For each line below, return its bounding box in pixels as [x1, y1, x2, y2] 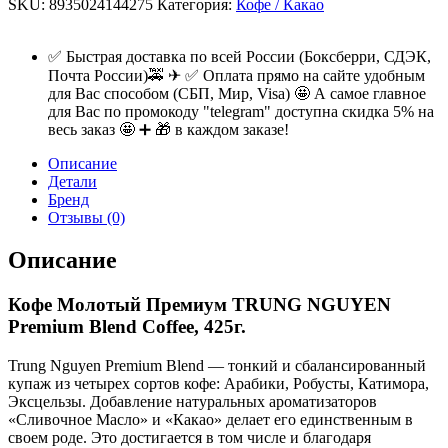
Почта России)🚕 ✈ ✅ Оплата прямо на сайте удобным [48, 67, 425, 85]
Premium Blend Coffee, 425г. [8, 316, 246, 338]
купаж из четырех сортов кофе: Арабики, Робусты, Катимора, [8, 374, 429, 392]
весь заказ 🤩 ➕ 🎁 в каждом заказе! [48, 121, 289, 139]
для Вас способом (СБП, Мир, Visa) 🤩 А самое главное [48, 85, 426, 103]
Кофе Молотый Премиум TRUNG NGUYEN [8, 294, 391, 316]
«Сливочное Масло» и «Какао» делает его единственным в [8, 410, 413, 428]
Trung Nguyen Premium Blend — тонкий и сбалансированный [8, 356, 426, 374]
